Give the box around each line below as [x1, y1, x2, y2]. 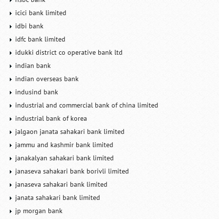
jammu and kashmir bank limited [15, 140, 114, 149]
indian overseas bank [15, 74, 79, 83]
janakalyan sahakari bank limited [15, 153, 114, 162]
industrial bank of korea [15, 114, 88, 123]
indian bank [15, 61, 51, 70]
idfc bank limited [15, 35, 66, 44]
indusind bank [15, 88, 59, 96]
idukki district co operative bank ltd [15, 48, 123, 57]
